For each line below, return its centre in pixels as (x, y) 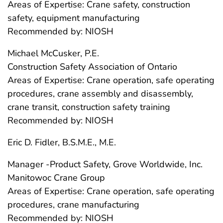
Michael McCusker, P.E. (53, 54)
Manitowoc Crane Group (56, 178)
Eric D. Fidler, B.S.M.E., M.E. (62, 143)
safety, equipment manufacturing (74, 18)
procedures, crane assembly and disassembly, (100, 94)
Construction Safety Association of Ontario (92, 67)
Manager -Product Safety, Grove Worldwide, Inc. (105, 165)
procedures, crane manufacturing (73, 205)
